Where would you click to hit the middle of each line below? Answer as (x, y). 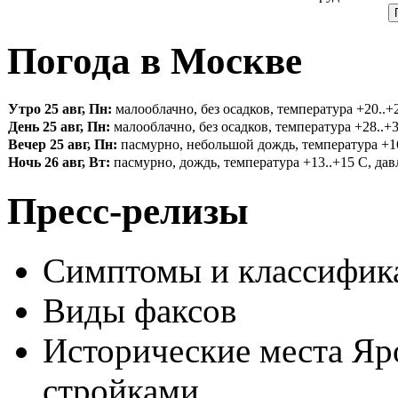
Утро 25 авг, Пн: (60, 109)
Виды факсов (139, 311)
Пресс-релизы (128, 211)
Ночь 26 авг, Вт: (59, 163)
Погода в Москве (155, 61)
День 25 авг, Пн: (59, 127)
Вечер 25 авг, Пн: (63, 145)
